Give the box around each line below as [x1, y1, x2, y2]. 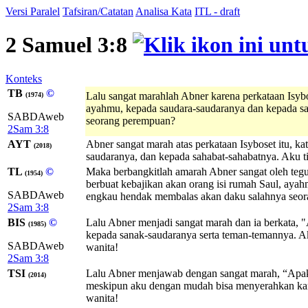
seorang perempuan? [86, 115, 175, 127]
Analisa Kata [135, 5, 192, 17]
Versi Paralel [5, 5, 60, 17]
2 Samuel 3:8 [5, 32, 133, 58]
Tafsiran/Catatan [63, 5, 133, 17]
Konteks [5, 72, 42, 85]
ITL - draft [195, 5, 240, 17]
